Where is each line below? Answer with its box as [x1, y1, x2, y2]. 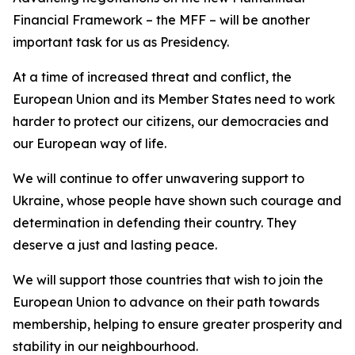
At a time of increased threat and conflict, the [13, 69, 292, 85]
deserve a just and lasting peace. [13, 237, 217, 253]
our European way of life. [13, 136, 166, 151]
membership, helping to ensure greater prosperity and [13, 316, 342, 332]
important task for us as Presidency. [13, 34, 229, 50]
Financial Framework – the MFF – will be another [13, 12, 310, 28]
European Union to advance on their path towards [13, 294, 319, 310]
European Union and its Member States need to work [13, 91, 335, 107]
